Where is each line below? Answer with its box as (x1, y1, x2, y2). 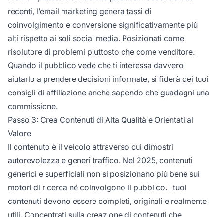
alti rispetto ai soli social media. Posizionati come (8, 33, 184, 43)
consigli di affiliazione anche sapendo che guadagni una (8, 87, 209, 97)
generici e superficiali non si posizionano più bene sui (8, 169, 200, 179)
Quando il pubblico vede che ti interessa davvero (8, 60, 184, 70)
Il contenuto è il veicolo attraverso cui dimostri (8, 141, 173, 152)
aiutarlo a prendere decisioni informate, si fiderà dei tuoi (8, 74, 209, 84)
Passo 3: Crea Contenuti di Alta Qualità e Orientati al (8, 114, 193, 124)
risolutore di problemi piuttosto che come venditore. (8, 46, 195, 57)
